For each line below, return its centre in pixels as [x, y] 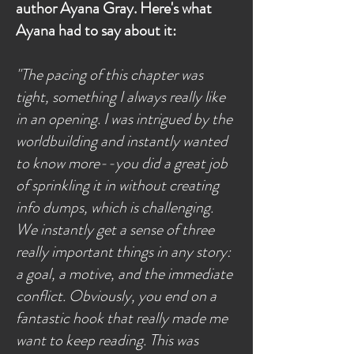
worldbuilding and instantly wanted [122, 141]
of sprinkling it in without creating [117, 185]
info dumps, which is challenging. [115, 207]
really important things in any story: [123, 252]
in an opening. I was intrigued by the [124, 119]
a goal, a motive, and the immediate [124, 274]
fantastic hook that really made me [122, 318]
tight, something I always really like [121, 97]
